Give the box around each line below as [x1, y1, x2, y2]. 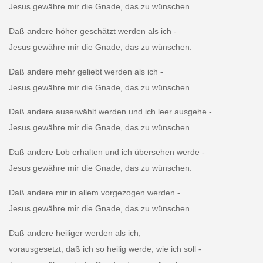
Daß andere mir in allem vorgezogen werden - [8, 188, 180, 198]
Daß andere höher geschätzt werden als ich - [8, 26, 177, 36]
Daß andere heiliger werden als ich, [8, 228, 141, 238]
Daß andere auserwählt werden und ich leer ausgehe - [8, 107, 212, 117]
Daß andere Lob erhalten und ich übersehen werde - [8, 147, 205, 157]
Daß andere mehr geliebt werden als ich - [8, 66, 163, 76]
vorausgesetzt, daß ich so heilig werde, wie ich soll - [8, 244, 201, 254]
